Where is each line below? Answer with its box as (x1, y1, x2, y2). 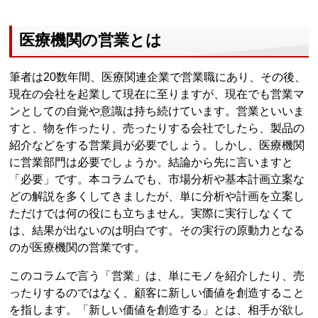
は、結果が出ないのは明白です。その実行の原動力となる (9, 224, 305, 236)
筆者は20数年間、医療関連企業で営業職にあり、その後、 (9, 70, 307, 83)
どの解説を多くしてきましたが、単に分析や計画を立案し (9, 190, 305, 202)
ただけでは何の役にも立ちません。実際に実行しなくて (9, 207, 294, 219)
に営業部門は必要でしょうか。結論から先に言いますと (9, 155, 294, 168)
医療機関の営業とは (19, 31, 163, 49)
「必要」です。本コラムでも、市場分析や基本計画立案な (9, 172, 305, 185)
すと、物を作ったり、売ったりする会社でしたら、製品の (9, 121, 305, 134)
